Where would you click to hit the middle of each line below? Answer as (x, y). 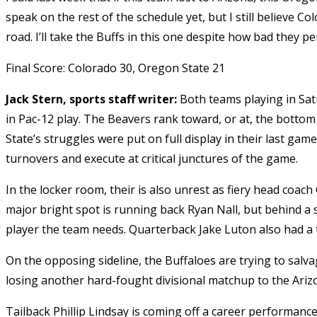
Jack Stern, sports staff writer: (93, 99)
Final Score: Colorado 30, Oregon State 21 (115, 68)
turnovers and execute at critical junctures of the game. (152, 158)
